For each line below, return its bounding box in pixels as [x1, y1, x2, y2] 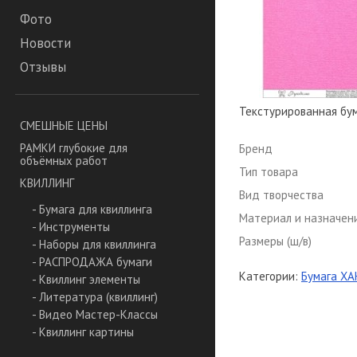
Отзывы [20, 58, 66, 76]
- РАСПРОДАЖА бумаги [32, 254, 152, 270]
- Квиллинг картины [32, 324, 134, 340]
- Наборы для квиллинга [32, 237, 156, 253]
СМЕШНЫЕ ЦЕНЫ [20, 118, 108, 134]
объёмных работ [20, 153, 108, 169]
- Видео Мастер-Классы [32, 307, 158, 323]
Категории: [239, 269, 301, 284]
